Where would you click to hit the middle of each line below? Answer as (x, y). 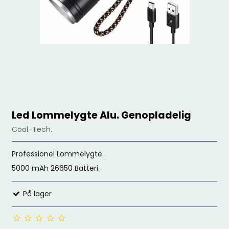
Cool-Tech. (32, 129)
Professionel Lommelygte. (58, 154)
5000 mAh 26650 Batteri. (56, 168)
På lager (37, 194)
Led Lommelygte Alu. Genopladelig (102, 116)
